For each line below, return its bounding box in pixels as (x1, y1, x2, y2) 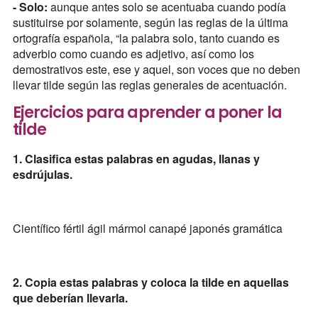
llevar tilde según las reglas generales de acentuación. (12, 77, 287, 94)
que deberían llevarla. (12, 290, 128, 307)
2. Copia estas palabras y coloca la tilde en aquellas (12, 274, 289, 291)
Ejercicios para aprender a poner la (12, 102, 282, 124)
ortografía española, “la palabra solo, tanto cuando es (12, 30, 280, 47)
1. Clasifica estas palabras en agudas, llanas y (12, 150, 260, 168)
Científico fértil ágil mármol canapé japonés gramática (12, 220, 283, 237)
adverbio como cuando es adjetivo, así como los (12, 45, 254, 62)
